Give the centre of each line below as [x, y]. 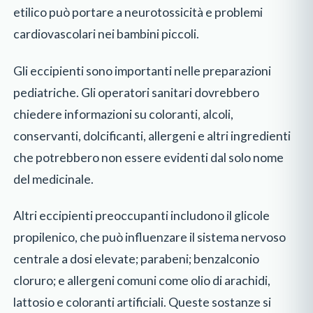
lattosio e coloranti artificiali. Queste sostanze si [143, 303]
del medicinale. [54, 179]
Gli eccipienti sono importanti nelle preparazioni [143, 71]
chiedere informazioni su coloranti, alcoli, [124, 114]
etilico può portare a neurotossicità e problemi [138, 12]
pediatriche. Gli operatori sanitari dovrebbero [137, 92]
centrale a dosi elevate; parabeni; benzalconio [137, 259]
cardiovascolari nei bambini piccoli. [107, 34]
